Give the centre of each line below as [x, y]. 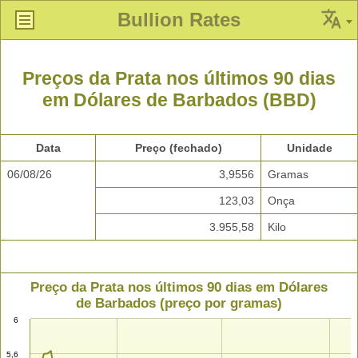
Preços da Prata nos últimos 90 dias [179, 79]
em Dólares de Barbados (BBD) [179, 100]
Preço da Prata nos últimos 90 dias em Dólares [179, 288]
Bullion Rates [179, 20]
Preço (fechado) [178, 148]
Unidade [309, 148]
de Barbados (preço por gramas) [179, 304]
